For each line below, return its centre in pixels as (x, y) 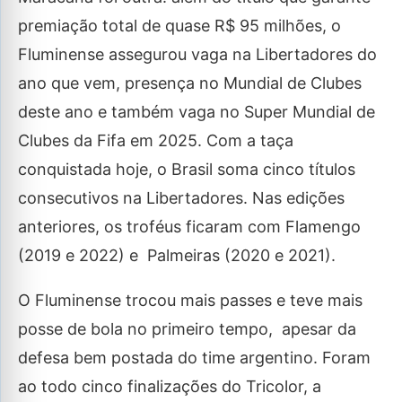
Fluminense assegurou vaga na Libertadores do (197, 54)
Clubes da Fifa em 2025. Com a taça (156, 140)
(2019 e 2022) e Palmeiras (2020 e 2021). (179, 255)
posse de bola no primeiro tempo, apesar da (187, 329)
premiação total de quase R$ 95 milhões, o (179, 26)
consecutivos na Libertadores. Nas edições (181, 198)
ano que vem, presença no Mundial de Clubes (190, 83)
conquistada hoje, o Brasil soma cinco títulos (187, 169)
